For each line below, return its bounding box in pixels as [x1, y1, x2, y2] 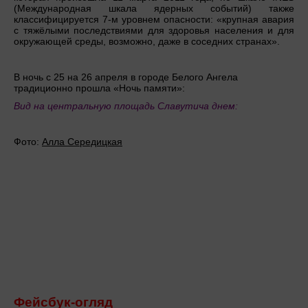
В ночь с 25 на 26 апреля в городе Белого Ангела [14, 71, 238, 83]
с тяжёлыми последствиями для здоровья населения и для [14, 25, 294, 36]
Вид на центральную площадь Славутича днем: [14, 100, 238, 112]
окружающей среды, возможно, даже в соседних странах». [14, 36, 280, 47]
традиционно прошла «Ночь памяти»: [14, 82, 185, 94]
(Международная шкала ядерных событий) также [14, 3, 294, 14]
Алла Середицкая [42, 136, 122, 148]
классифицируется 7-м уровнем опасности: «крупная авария [14, 14, 294, 25]
